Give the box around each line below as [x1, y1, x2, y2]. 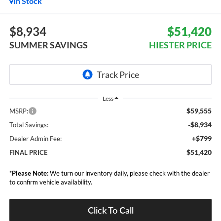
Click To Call [87, 205, 134, 216]
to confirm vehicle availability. [9, 178, 92, 186]
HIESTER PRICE [149, 39, 212, 51]
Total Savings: [9, 121, 48, 129]
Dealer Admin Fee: [9, 135, 62, 143]
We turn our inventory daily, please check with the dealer [48, 169, 210, 178]
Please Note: [11, 169, 48, 178]
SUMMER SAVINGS [9, 39, 88, 51]
